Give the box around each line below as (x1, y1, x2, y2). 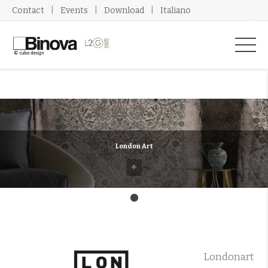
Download (104, 5, 144, 16)
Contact (12, 5, 44, 16)
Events (60, 5, 88, 16)
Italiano (160, 5, 191, 16)
